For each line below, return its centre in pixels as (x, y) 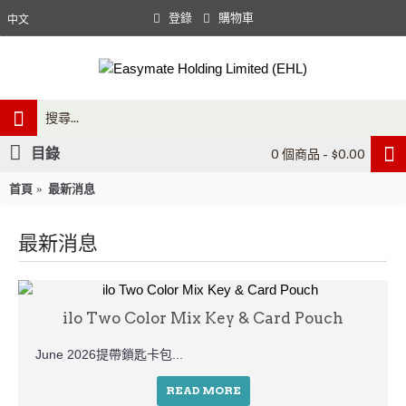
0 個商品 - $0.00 (318, 154)
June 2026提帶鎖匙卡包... (107, 354)
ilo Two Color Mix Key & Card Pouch (203, 318)
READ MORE (203, 390)
